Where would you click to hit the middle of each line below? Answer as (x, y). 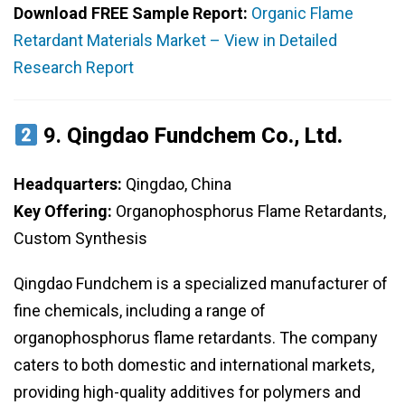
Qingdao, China (177, 184)
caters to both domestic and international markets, (194, 365)
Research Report (74, 68)
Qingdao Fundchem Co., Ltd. (205, 136)
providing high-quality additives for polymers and (187, 392)
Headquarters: (68, 184)
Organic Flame (302, 14)
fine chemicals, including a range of (140, 311)
